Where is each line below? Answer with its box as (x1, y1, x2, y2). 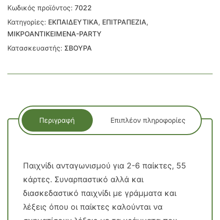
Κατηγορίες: (7, 17, 48, 26)
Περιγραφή (39, 116, 75, 125)
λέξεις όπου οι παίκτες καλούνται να (23, 201, 163, 212)
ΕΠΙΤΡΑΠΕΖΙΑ (102, 17, 146, 26)
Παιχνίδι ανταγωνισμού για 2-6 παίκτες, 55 (23, 160, 186, 170)
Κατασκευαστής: (7, 43, 64, 52)
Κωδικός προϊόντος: (7, 3, 75, 12)
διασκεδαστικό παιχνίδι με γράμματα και (23, 188, 176, 198)
